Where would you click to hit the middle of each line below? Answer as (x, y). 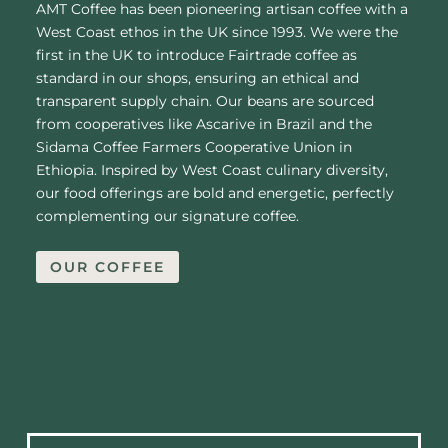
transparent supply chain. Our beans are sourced (204, 101)
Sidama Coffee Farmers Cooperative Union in (193, 147)
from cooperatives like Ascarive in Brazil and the (203, 124)
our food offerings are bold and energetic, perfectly (214, 193)
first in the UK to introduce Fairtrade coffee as (196, 55)
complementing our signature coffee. (167, 216)
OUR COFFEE (107, 266)
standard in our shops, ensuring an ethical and (197, 78)
